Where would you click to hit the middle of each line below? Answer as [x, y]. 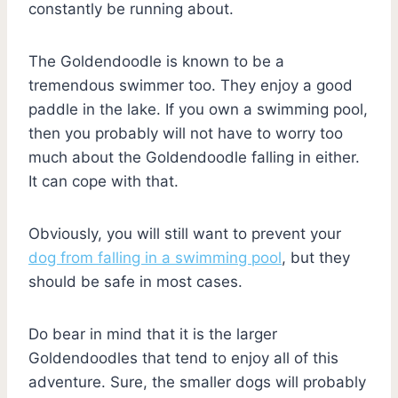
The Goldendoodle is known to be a [156, 61]
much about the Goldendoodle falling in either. [194, 157]
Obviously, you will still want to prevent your [185, 233]
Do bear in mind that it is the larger [153, 334]
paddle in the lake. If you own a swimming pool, [198, 109]
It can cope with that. [103, 181]
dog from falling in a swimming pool [155, 257]
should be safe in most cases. [135, 281]
